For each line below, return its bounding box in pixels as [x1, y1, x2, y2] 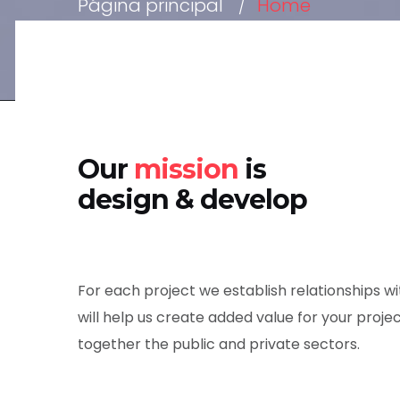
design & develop [78, 182, 307, 216]
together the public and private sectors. [78, 333, 360, 354]
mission [134, 152, 238, 186]
